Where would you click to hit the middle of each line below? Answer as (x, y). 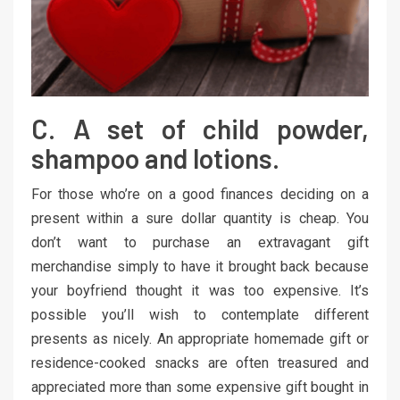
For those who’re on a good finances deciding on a (200, 195)
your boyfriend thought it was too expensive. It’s (200, 291)
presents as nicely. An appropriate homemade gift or (200, 339)
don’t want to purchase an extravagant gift (200, 243)
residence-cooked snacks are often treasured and (200, 363)
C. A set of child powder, (200, 129)
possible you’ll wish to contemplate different (200, 315)
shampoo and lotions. (155, 158)
